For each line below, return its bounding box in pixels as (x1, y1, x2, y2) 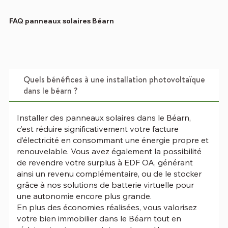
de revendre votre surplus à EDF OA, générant (16, 157, 193, 168)
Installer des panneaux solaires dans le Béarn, (16, 112, 191, 123)
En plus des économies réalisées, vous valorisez (16, 202, 197, 213)
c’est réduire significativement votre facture (16, 124, 179, 134)
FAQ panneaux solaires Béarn (9, 16, 115, 25)
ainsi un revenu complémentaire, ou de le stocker (16, 168, 202, 179)
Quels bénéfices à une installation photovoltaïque (23, 74, 205, 85)
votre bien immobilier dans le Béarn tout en (16, 213, 181, 224)
